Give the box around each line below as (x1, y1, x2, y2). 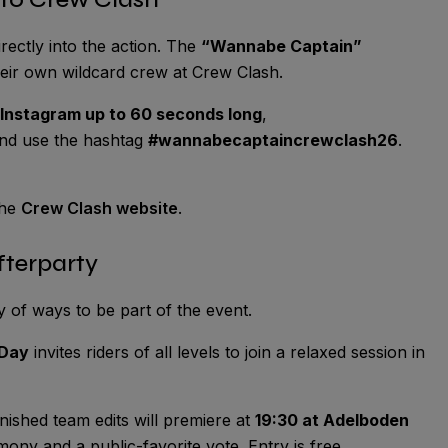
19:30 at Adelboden (255, 409, 409, 430)
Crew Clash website (21, 197, 178, 218)
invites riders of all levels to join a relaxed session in (29, 341, 425, 362)
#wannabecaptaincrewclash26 (148, 129, 398, 150)
